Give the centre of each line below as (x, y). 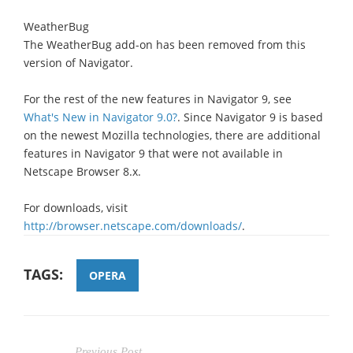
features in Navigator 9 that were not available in (153, 153)
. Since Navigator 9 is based (250, 117)
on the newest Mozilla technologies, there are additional (172, 135)
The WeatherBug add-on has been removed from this (165, 44)
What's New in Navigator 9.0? (100, 117)
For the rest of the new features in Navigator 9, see (158, 98)
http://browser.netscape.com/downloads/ (133, 225)
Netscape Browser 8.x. (82, 171)
